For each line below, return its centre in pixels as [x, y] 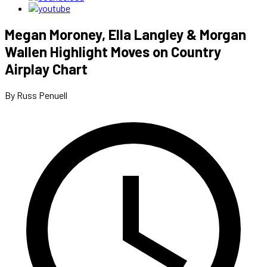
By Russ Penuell [36, 95]
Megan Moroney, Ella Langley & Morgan [125, 34]
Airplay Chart [46, 69]
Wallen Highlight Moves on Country [113, 51]
